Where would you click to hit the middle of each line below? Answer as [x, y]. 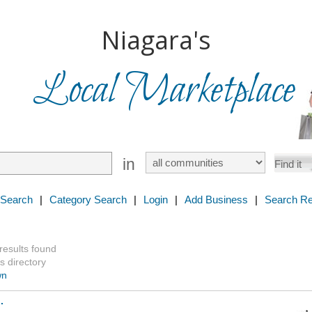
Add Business [216, 200]
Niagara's [156, 40]
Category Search [88, 200]
